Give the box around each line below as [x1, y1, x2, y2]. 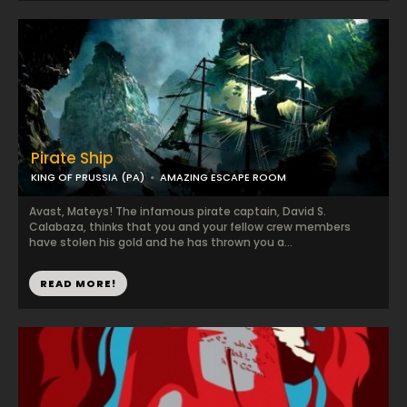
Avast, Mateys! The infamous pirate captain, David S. [29, 203, 326, 219]
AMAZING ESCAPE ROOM [160, 170, 286, 184]
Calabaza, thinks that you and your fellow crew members [29, 219, 351, 234]
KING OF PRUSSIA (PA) [31, 170, 144, 184]
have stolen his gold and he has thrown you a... [29, 234, 293, 250]
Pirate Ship [31, 147, 114, 169]
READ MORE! [40, 276, 116, 291]
